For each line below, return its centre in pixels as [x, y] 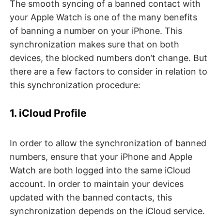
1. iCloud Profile [48, 113]
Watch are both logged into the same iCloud [100, 170]
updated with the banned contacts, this [91, 197]
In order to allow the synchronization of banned [108, 143]
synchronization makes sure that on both [94, 45]
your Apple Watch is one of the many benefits [103, 17]
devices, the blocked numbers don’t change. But [108, 58]
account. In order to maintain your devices [97, 184]
